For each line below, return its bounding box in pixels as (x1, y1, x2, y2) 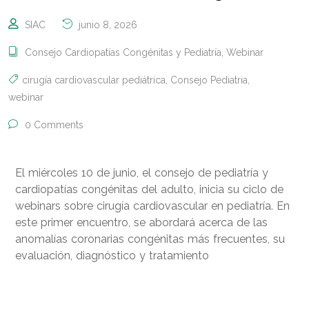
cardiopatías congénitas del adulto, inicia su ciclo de (15, 182, 283, 196)
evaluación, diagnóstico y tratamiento (15, 248, 209, 262)
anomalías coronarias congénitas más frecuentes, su (15, 232, 285, 246)
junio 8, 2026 (76, 19, 137, 30)
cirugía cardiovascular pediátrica (22, 74, 166, 86)
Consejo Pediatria (170, 74, 248, 86)
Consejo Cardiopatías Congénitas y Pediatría (25, 46, 221, 58)
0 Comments (22, 119, 83, 130)
